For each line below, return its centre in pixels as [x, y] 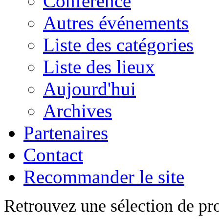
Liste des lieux [99, 67]
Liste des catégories [118, 45]
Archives [77, 111]
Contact [53, 155]
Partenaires [66, 133]
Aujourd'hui [89, 89]
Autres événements [116, 23]
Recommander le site [104, 177]
